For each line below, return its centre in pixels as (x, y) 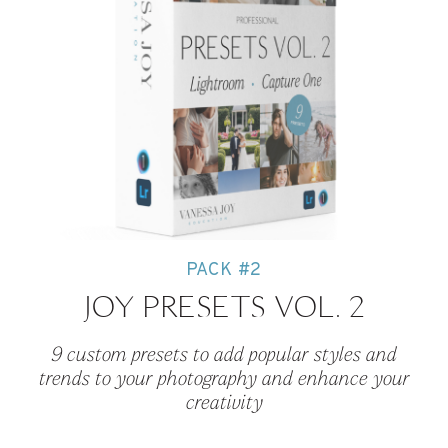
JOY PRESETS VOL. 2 (224, 307)
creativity (224, 404)
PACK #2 (224, 271)
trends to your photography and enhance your (224, 380)
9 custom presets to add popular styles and (224, 356)
